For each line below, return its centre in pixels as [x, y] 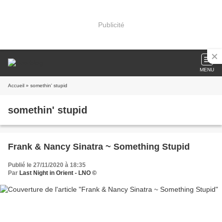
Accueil [16, 85]
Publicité [111, 25]
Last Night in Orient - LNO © [58, 173]
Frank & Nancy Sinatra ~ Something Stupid [99, 147]
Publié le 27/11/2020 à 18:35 [47, 165]
